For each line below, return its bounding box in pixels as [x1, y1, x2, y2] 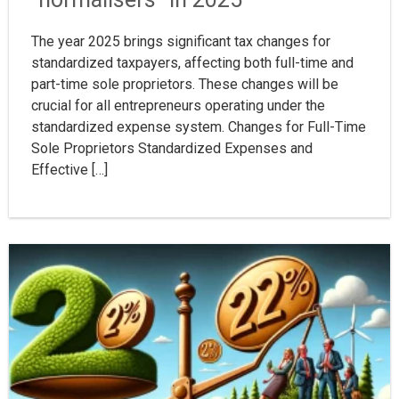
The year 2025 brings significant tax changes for [31, 32, 330, 50]
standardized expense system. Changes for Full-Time [31, 118, 366, 135]
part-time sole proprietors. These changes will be [31, 75, 338, 93]
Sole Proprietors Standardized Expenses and [31, 139, 313, 157]
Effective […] [31, 160, 108, 178]
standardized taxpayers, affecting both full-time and [31, 53, 354, 71]
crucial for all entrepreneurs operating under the [31, 96, 325, 114]
